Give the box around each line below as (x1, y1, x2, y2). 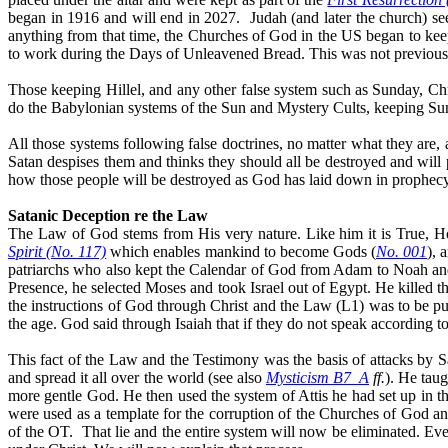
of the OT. (8, 422, 74, 440)
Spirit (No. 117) (8, 242, 107, 260)
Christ (210, 296, 249, 314)
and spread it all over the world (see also (8, 368, 266, 386)
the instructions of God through (8, 296, 211, 314)
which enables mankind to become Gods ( (106, 242, 377, 260)
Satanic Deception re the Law (8, 206, 208, 224)
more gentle (8, 386, 83, 404)
